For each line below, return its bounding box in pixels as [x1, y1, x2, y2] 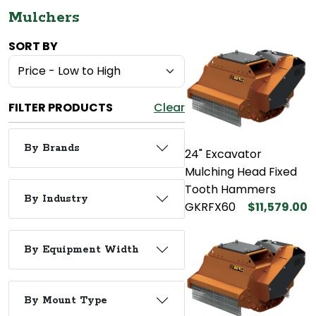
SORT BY [8, 37, 58, 54]
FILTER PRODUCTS [8, 99, 113, 116]
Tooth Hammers [185, 181, 276, 197]
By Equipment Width [24, 243, 139, 256]
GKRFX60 [185, 198, 236, 215]
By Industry [24, 192, 88, 205]
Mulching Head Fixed [185, 163, 297, 180]
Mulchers [8, 7, 80, 28]
